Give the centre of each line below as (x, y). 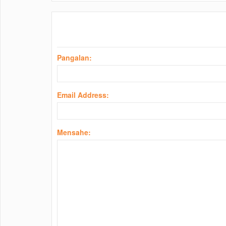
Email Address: (83, 95)
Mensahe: (74, 132)
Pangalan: (74, 58)
